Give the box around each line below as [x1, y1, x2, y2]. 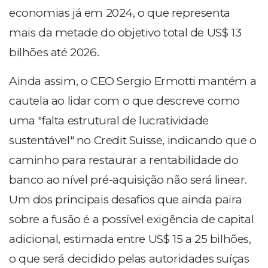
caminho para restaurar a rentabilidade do [9, 153, 239, 167]
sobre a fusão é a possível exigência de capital [9, 212, 254, 227]
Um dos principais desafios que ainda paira [9, 193, 242, 207]
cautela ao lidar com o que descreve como [9, 94, 240, 108]
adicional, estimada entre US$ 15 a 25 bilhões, [9, 232, 251, 246]
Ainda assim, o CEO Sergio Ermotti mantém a [9, 74, 257, 89]
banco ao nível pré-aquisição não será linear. [9, 173, 248, 187]
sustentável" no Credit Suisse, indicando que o [9, 133, 257, 148]
